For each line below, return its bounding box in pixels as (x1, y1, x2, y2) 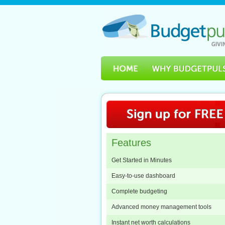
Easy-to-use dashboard (111, 172, 175, 179)
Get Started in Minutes (111, 157, 172, 164)
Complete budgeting (111, 188, 167, 195)
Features (111, 137, 151, 148)
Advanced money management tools (111, 203, 211, 210)
